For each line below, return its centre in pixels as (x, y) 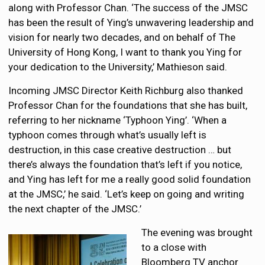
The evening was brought (197, 233)
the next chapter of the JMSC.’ (75, 209)
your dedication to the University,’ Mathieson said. (118, 67)
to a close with (174, 248)
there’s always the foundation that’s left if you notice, (125, 165)
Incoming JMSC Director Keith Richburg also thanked (126, 91)
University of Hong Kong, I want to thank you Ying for (125, 52)
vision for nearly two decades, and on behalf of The (122, 38)
